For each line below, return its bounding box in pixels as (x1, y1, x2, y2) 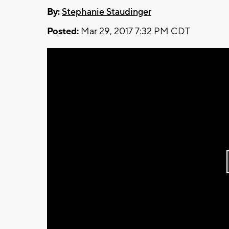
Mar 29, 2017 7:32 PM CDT (79, 25, 190, 37)
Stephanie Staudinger (62, 6, 151, 18)
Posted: (47, 25, 79, 37)
